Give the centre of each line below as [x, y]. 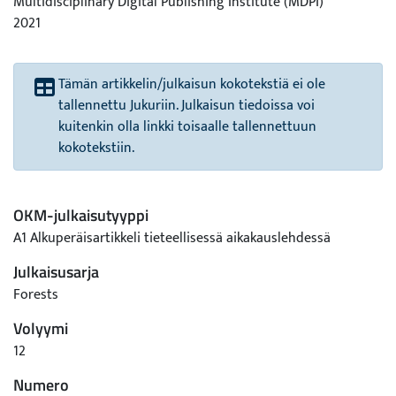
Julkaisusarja [56, 272]
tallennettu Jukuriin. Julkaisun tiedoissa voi [187, 106]
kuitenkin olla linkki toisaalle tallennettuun [187, 127]
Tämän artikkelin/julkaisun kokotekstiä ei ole [192, 84]
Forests [36, 295]
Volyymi [41, 328]
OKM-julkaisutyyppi [81, 215]
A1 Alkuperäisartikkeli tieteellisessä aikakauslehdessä [172, 238]
